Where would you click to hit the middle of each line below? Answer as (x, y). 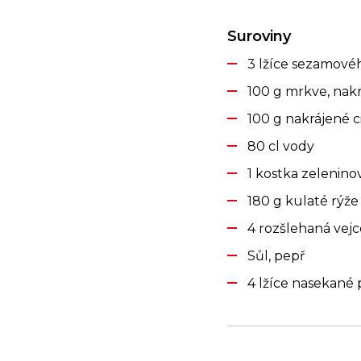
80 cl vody (281, 146)
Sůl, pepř (276, 256)
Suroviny (259, 36)
